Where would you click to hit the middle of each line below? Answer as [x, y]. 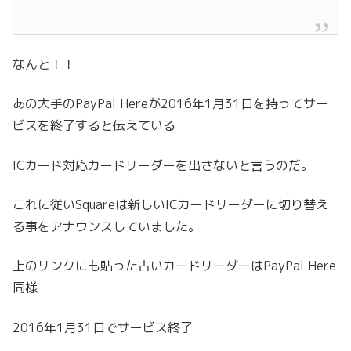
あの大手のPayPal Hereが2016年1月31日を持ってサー [170, 104]
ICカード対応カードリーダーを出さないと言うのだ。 [163, 165]
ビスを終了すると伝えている [94, 126]
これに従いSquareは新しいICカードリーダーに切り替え [170, 204]
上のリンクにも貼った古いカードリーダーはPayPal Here [174, 266]
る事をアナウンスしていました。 [107, 226]
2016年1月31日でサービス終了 [103, 327]
